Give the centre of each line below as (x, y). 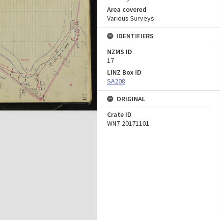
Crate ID (119, 114)
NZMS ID (120, 52)
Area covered (127, 9)
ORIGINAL (131, 99)
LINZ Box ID (124, 72)
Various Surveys (131, 18)
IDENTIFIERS (135, 36)
